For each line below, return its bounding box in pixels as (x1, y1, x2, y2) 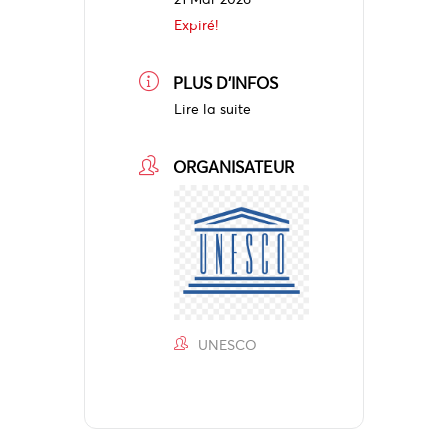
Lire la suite (174, 100, 251, 118)
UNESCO (198, 336, 257, 354)
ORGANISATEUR (173, 157, 294, 177)
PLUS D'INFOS (173, 73, 278, 93)
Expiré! (174, 16, 218, 34)
